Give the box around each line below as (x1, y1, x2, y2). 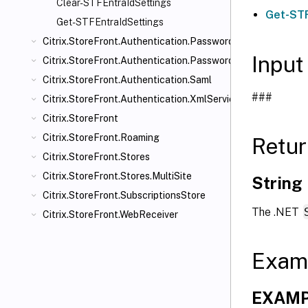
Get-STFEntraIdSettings (56, 16, 164, 27)
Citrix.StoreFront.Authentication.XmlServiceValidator (43, 93, 279, 104)
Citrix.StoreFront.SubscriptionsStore (43, 190, 206, 201)
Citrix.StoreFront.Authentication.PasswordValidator (43, 55, 274, 66)
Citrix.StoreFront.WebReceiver (43, 209, 178, 220)
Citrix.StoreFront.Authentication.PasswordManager (43, 36, 274, 47)
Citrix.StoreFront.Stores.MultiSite (43, 170, 192, 181)
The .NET (252, 205, 302, 219)
